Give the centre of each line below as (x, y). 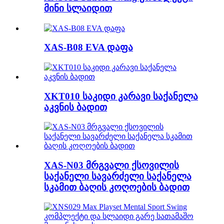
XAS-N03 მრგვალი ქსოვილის (111, 165)
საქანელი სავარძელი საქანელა (118, 176)
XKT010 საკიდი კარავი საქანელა (121, 96)
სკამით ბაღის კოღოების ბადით (117, 187)
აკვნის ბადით (75, 107)
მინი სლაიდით (78, 8)
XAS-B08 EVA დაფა (88, 47)
